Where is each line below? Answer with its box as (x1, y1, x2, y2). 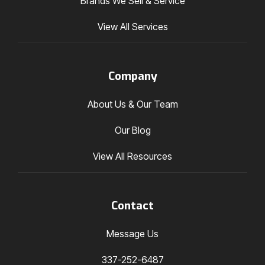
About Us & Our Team (87, 98, 178, 110)
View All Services (97, 21, 168, 33)
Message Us (106, 228, 159, 240)
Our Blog (114, 124, 151, 136)
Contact (111, 198, 154, 213)
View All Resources (93, 150, 172, 162)
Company (108, 69, 157, 83)
